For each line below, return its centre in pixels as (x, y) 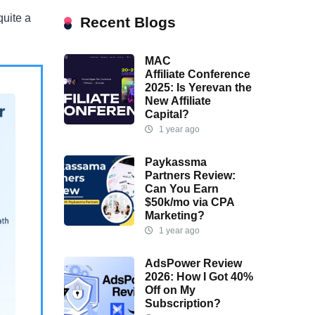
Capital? (167, 115)
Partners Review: (190, 176)
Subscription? (183, 304)
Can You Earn (182, 189)
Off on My (170, 290)
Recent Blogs (128, 23)
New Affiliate (178, 101)
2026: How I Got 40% (199, 277)
